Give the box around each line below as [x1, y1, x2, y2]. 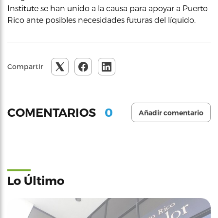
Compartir [7, 62, 43, 71]
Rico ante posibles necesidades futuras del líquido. [7, 15, 196, 24]
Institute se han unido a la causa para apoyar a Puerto [7, 3, 208, 13]
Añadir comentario [139, 109, 203, 117]
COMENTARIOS [7, 105, 99, 120]
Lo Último [7, 173, 64, 187]
